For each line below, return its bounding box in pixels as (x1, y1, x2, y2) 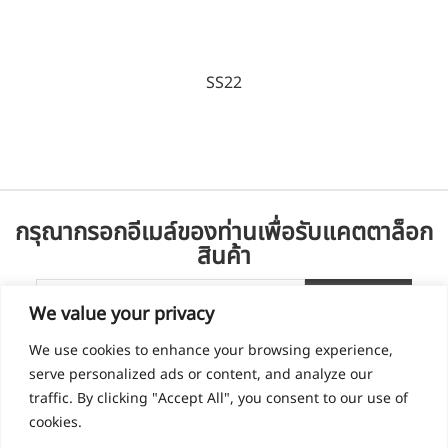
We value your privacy (29, 300, 214, 328)
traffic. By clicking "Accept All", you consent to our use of (29, 387, 408, 409)
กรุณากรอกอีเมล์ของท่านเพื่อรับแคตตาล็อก (15, 215, 433, 252)
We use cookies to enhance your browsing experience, (29, 339, 393, 361)
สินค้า (197, 239, 251, 276)
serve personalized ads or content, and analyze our (29, 363, 373, 385)
